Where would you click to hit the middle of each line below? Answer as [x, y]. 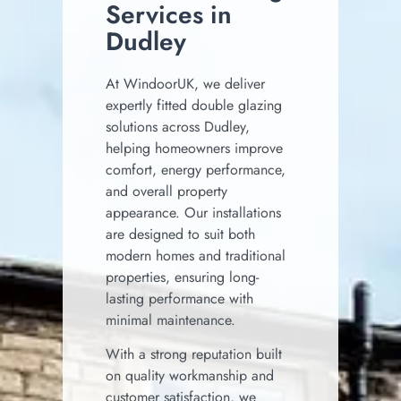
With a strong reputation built [194, 354]
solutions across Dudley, [178, 127]
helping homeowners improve [194, 148]
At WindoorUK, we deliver [185, 84]
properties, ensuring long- [182, 277]
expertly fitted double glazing [194, 105]
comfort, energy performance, [196, 170]
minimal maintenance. [171, 320]
